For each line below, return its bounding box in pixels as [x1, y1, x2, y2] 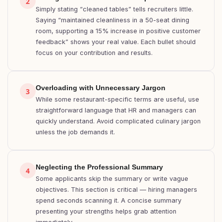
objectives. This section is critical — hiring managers [36, 186, 197, 193]
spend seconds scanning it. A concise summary [36, 197, 181, 204]
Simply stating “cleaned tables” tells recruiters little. [36, 5, 193, 13]
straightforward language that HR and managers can [36, 107, 196, 114]
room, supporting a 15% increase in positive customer [36, 27, 201, 35]
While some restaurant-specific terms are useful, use [36, 96, 199, 103]
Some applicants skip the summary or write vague [36, 175, 188, 182]
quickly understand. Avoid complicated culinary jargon [36, 117, 201, 125]
